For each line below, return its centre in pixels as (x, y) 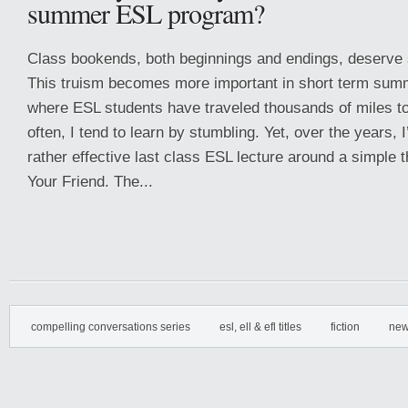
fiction (345, 326)
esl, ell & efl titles (260, 326)
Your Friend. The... (90, 181)
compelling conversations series (111, 326)
